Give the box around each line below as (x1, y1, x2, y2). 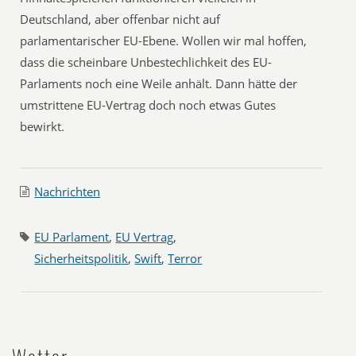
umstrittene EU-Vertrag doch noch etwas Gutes (20, 97, 277, 113)
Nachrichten (34, 184, 101, 199)
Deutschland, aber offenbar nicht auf (20, 11, 221, 27)
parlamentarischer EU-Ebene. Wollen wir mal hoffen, (20, 33, 308, 48)
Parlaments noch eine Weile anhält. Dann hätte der (20, 75, 298, 91)
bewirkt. (20, 118, 65, 134)
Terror (168, 250, 203, 266)
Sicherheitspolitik (34, 250, 129, 266)
